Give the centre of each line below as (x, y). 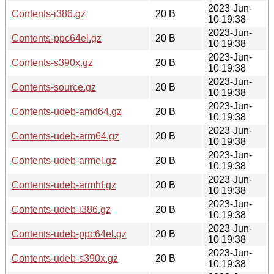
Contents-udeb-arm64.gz (65, 136)
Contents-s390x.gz (52, 62)
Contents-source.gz (54, 87)
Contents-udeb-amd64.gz (67, 111)
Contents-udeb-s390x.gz (65, 258)
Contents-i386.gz (49, 13)
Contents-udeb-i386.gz (61, 209)
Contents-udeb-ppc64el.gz (69, 234)
